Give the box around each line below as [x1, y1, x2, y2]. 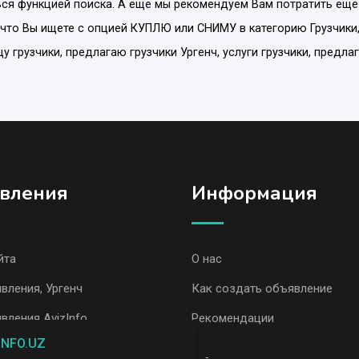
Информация [192, 179, 317, 206]
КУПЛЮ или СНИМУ [131, 21, 236, 35]
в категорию [236, 21, 310, 35]
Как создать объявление [192, 280, 333, 296]
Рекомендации [192, 310, 274, 325]
